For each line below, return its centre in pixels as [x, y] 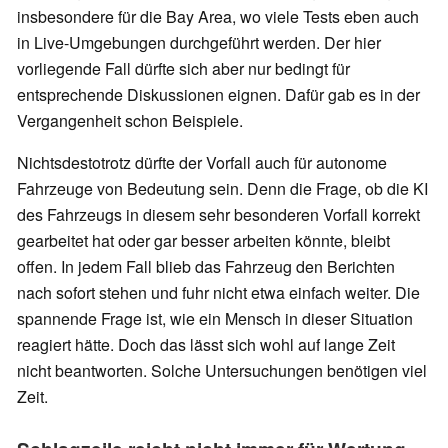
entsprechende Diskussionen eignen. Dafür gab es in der [218, 94]
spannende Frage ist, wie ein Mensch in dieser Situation [215, 318]
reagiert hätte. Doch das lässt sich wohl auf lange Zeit [206, 344]
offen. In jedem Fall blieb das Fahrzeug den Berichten [206, 266]
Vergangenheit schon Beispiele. [130, 120]
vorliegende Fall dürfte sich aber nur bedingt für [183, 68]
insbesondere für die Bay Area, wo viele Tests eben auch [218, 16]
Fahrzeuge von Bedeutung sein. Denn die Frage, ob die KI [222, 188]
